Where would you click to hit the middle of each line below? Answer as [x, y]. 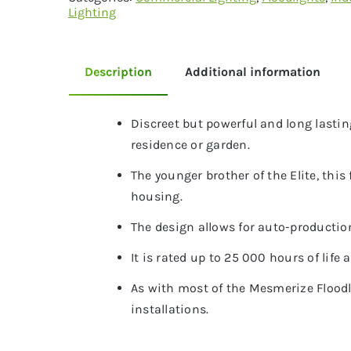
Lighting [92, 12]
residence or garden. [190, 145]
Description [118, 72]
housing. [156, 196]
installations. [170, 309]
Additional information [252, 72]
